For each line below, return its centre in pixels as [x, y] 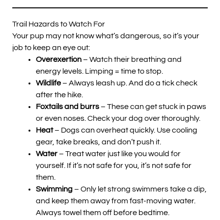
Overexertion [59, 59]
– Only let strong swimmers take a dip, [140, 189]
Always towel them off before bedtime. [103, 212]
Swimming [54, 189]
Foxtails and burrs [68, 106]
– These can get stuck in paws [153, 106]
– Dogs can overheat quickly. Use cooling [125, 130]
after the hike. [59, 95]
